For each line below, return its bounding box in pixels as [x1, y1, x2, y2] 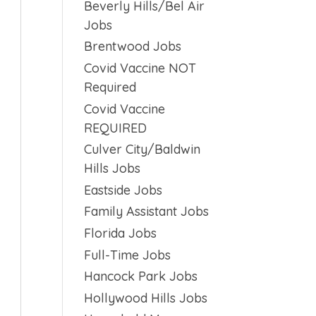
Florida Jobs [84, 224, 157, 241]
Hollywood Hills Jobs [84, 289, 208, 306]
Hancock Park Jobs [84, 268, 198, 285]
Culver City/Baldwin [84, 141, 201, 158]
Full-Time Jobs [84, 246, 171, 263]
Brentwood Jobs [84, 38, 182, 55]
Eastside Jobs [84, 181, 163, 198]
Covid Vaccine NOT [84, 59, 197, 76]
